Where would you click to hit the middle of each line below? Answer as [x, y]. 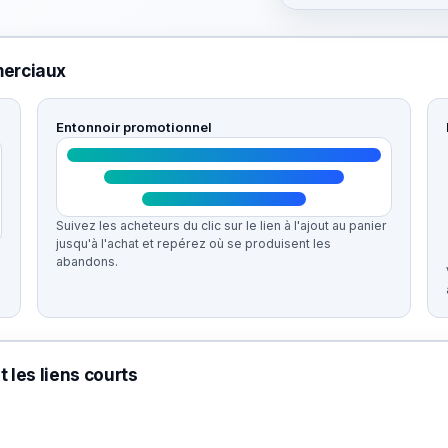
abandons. [86, 261]
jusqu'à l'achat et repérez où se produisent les [193, 243]
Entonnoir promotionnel [133, 127]
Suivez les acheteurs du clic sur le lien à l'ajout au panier [221, 225]
